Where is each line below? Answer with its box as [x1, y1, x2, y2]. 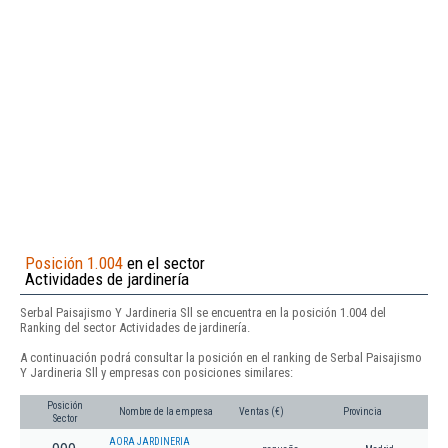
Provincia [343, 406, 382, 418]
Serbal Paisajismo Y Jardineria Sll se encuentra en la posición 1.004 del [20, 304, 386, 320]
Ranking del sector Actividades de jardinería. [20, 319, 250, 335]
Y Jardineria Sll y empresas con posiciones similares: [20, 364, 293, 380]
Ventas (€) [239, 406, 284, 418]
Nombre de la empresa [119, 406, 213, 418]
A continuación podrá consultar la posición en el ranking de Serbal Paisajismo [20, 349, 422, 365]
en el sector [123, 252, 205, 273]
